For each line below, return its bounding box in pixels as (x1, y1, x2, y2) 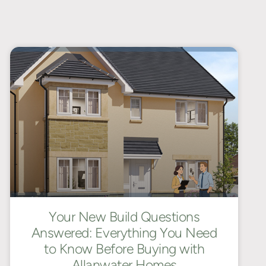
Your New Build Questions (49, 208, 199, 225)
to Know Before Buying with (44, 240, 204, 257)
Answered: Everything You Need (31, 224, 217, 241)
